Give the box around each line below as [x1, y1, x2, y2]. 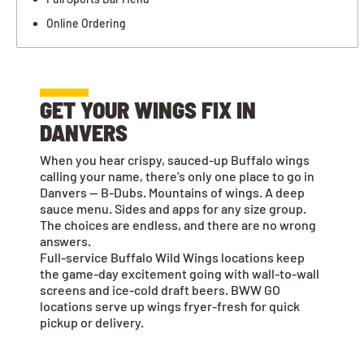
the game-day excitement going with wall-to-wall [40, 266, 319, 282]
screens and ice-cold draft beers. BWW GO [40, 282, 280, 298]
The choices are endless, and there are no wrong [40, 217, 316, 233]
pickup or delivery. [40, 314, 144, 331]
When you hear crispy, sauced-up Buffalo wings [40, 152, 310, 168]
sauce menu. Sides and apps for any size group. [40, 201, 306, 217]
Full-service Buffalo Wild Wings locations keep [40, 249, 305, 266]
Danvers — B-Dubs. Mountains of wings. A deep [40, 184, 305, 201]
